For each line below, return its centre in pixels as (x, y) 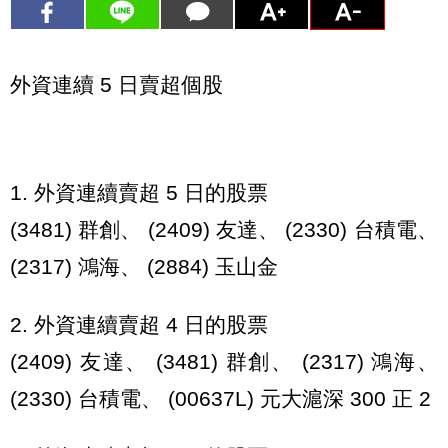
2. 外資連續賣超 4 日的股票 (139, 325)
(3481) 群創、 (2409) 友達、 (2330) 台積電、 (224, 230)
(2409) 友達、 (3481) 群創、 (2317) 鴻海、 (224, 362)
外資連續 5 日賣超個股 (116, 84)
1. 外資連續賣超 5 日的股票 (139, 193)
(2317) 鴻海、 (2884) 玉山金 (144, 267)
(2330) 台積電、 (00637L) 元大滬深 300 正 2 (220, 399)
